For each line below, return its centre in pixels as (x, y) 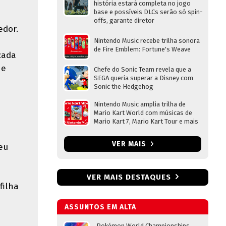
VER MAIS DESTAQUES (129, 177)
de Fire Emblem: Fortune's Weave (142, 49)
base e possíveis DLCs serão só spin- (148, 12)
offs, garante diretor (124, 20)
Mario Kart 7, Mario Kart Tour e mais (146, 121)
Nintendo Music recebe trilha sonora (147, 41)
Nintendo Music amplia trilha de (140, 104)
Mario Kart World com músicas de (143, 113)
